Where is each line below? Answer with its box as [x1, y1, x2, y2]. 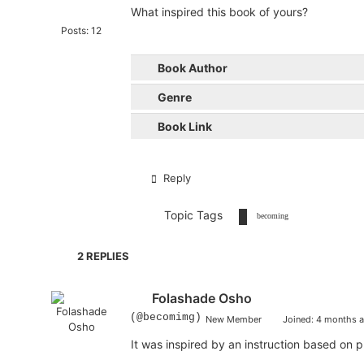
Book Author [154, 61, 227, 76]
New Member [206, 314, 262, 326]
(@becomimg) [130, 311, 202, 324]
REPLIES [83, 249, 129, 263]
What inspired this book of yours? [131, 5, 312, 19]
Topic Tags [163, 208, 223, 223]
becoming [256, 211, 288, 221]
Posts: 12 [61, 24, 102, 37]
